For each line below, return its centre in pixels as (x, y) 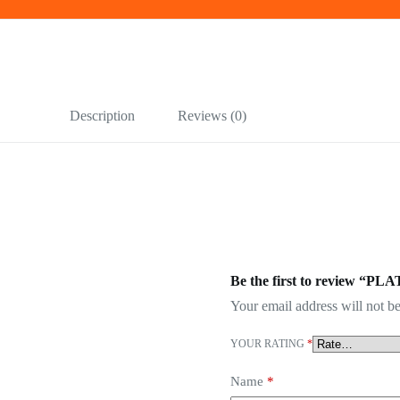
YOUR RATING (268, 344)
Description (102, 115)
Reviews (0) (212, 115)
